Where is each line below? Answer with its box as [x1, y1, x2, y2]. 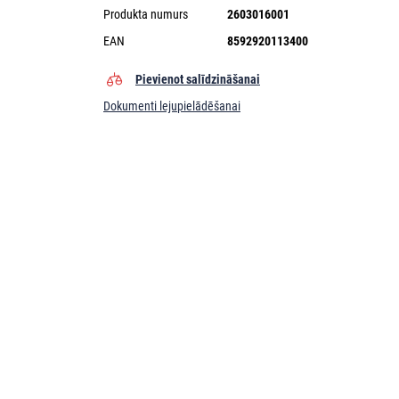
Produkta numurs [103, 6, 188, 21]
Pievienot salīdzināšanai [135, 71, 260, 86]
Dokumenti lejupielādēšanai [103, 98, 240, 113]
